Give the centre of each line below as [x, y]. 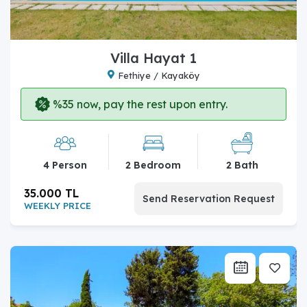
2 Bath [242, 165]
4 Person [65, 165]
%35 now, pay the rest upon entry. [139, 104]
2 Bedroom [153, 165]
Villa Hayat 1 [153, 58]
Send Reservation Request [209, 198]
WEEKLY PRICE [58, 205]
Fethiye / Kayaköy [159, 75]
